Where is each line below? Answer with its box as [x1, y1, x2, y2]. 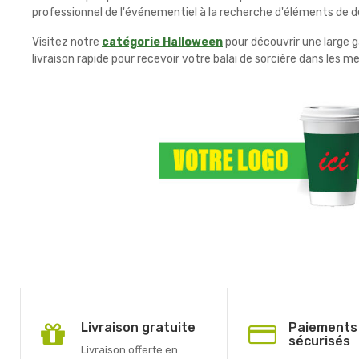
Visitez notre [32, 35, 102, 49]
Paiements [288, 320, 357, 336]
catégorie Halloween [102, 35, 223, 49]
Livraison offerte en [81, 344, 178, 357]
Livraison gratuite [81, 320, 196, 336]
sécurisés [288, 333, 350, 349]
